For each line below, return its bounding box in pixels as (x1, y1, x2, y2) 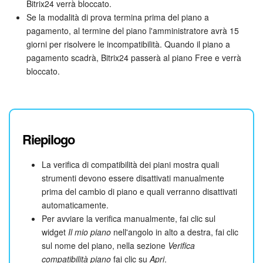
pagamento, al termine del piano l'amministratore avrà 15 (26, 24, 239, 36)
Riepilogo (22, 130, 75, 149)
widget (42, 226, 68, 238)
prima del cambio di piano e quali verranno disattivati (42, 186, 237, 198)
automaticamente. (42, 199, 109, 211)
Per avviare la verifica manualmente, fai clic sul (42, 213, 215, 225)
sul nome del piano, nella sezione (42, 240, 168, 252)
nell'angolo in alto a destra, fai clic (111, 226, 238, 238)
